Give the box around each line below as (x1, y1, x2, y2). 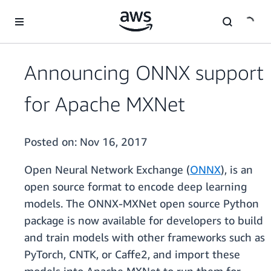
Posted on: (24, 135, 80, 149)
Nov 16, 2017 (80, 135, 148, 149)
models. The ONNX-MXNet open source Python (24, 197, 259, 211)
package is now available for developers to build (24, 214, 263, 227)
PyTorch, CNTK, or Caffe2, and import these (24, 247, 240, 261)
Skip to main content (5, 7, 85, 17)
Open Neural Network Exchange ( (24, 163, 190, 177)
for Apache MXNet (24, 92, 185, 116)
